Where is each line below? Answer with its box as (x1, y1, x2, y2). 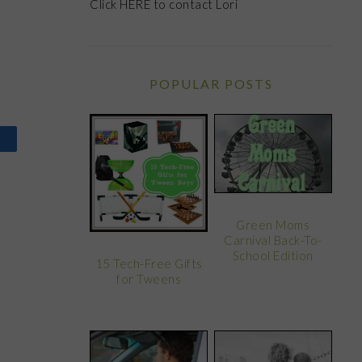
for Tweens (116, 271, 182, 287)
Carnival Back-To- (224, 233, 322, 248)
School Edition (232, 248, 314, 263)
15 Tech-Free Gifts (95, 256, 203, 271)
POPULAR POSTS (149, 76, 273, 91)
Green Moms (236, 217, 310, 233)
